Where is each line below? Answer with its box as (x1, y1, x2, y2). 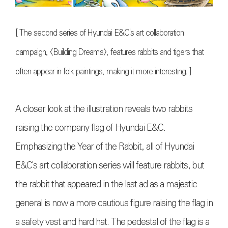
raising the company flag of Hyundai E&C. (15, 120, 165, 135)
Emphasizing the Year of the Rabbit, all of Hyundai (15, 139, 194, 154)
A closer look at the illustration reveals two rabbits (15, 101, 192, 116)
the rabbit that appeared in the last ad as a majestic (15, 177, 197, 191)
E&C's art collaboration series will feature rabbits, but (15, 158, 204, 173)
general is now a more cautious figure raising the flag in (15, 195, 213, 210)
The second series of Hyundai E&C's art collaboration (19, 26, 184, 39)
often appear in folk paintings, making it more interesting (15, 65, 186, 78)
